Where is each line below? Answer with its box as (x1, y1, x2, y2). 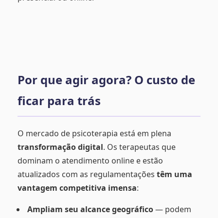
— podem (153, 203, 191, 215)
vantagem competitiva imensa (18, 182, 137, 193)
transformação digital (18, 141, 103, 152)
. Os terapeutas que (103, 141, 176, 152)
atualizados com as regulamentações (18, 168, 157, 180)
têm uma (157, 168, 192, 180)
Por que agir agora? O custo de (18, 71, 195, 88)
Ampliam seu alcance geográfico (27, 203, 153, 215)
